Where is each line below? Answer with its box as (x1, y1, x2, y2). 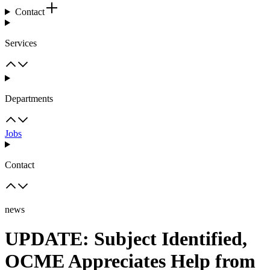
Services (5, 38, 37, 48)
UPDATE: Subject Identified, (5, 228, 247, 250)
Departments (5, 93, 53, 104)
